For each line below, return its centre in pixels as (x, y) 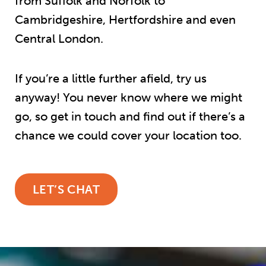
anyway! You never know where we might (129, 98)
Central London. (61, 39)
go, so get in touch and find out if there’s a (130, 117)
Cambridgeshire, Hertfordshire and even (125, 20)
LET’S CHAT (66, 190)
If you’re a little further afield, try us (111, 79)
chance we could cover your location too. (130, 136)
